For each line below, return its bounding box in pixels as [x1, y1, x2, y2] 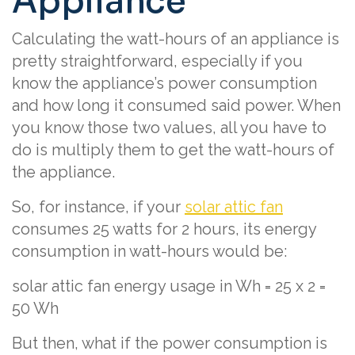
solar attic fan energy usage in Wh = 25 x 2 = [12, 277, 326, 296]
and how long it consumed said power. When [12, 96, 341, 115]
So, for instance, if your [12, 197, 185, 216]
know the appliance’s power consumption [12, 74, 317, 93]
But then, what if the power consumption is [12, 334, 327, 353]
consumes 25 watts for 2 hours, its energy [12, 219, 316, 239]
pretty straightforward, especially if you [12, 52, 303, 71]
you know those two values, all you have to [12, 118, 326, 137]
